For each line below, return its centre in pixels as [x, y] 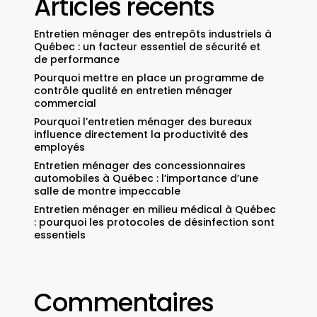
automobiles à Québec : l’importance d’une [146, 179]
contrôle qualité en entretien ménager [133, 91]
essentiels [59, 235]
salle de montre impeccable [107, 191]
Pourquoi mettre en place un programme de [149, 78]
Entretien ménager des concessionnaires [139, 166]
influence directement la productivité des [141, 135]
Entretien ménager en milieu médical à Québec [155, 210]
